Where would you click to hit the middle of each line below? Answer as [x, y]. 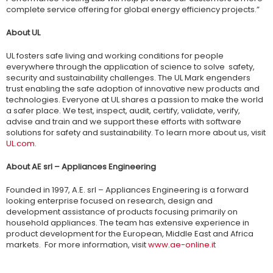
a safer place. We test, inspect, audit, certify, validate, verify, [123, 111]
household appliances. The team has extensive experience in [128, 223]
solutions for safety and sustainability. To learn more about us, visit [136, 133]
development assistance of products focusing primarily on [122, 212]
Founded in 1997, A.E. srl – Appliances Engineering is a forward [127, 190]
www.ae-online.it [182, 245]
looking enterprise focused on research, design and [109, 201]
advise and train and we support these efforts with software [124, 122]
